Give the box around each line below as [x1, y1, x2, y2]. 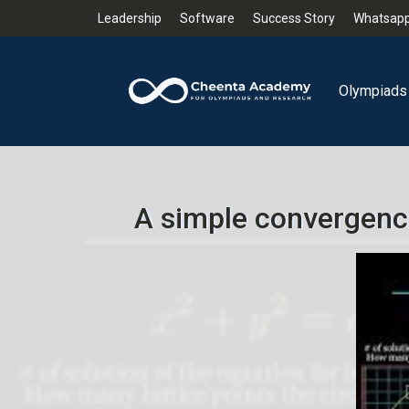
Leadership [98, 11, 162, 26]
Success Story [253, 11, 335, 26]
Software [180, 11, 235, 26]
